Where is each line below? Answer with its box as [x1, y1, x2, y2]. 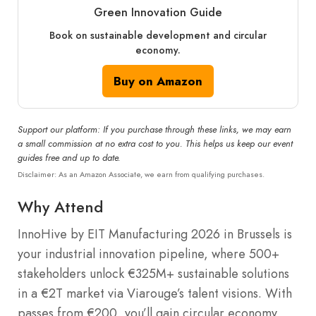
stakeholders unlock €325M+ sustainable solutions [18, 264, 289, 283]
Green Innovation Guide [94, 4, 222, 20]
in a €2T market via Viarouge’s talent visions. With [18, 284, 292, 303]
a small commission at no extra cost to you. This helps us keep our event [18, 137, 293, 150]
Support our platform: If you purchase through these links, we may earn [18, 123, 291, 136]
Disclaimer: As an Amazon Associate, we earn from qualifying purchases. [18, 168, 265, 180]
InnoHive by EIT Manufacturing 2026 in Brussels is [18, 224, 292, 243]
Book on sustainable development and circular [49, 28, 267, 42]
